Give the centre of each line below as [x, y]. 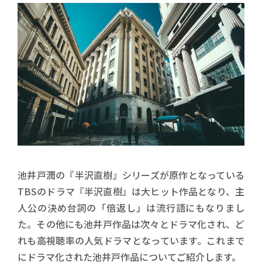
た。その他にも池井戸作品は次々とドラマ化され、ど [131, 224]
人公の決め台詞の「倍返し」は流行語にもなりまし [131, 207]
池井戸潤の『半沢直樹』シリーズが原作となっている [131, 175]
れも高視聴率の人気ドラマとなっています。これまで [131, 240]
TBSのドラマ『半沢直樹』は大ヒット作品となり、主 [131, 191]
